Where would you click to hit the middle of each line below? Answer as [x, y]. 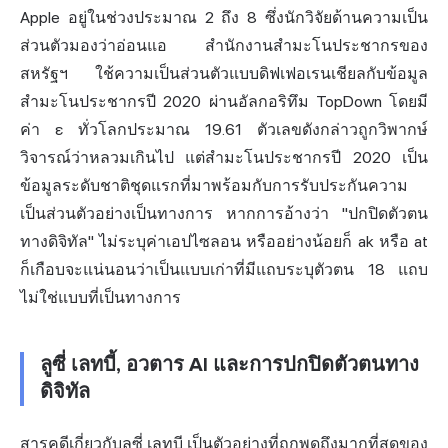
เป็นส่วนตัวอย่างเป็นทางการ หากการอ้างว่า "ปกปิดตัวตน [224, 214]
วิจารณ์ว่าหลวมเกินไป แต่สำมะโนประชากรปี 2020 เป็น [224, 158]
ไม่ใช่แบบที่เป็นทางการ [100, 298]
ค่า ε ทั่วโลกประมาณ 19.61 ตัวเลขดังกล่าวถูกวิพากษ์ [224, 130]
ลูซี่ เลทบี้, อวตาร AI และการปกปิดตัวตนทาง [229, 365]
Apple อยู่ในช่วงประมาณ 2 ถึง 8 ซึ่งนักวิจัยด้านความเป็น [224, 18]
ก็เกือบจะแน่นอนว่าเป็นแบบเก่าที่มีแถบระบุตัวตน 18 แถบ [224, 270]
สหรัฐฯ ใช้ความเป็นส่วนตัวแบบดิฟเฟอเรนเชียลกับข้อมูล [224, 74]
